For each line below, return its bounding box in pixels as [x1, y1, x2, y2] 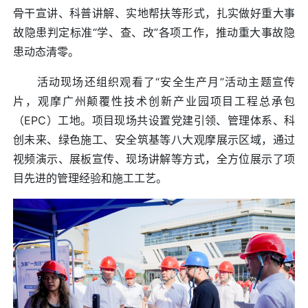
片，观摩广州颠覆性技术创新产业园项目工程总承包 [13, 93, 295, 108]
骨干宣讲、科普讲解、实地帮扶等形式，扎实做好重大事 [13, 5, 295, 20]
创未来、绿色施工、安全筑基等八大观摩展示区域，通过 [13, 132, 295, 146]
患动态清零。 [13, 44, 79, 58]
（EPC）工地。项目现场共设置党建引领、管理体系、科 [13, 113, 295, 127]
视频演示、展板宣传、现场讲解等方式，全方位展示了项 [13, 151, 295, 166]
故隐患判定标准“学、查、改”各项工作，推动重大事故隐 [13, 25, 295, 39]
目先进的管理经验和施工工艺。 [13, 170, 167, 185]
